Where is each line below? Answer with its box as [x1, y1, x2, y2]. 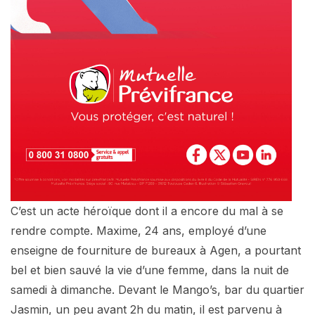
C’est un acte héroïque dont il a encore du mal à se [11, 203, 283, 218]
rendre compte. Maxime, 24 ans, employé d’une [11, 223, 266, 238]
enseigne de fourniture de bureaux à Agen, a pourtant [11, 243, 301, 257]
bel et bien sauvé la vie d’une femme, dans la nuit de [11, 262, 289, 277]
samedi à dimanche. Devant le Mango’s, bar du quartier [11, 282, 304, 297]
